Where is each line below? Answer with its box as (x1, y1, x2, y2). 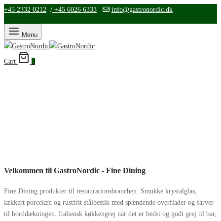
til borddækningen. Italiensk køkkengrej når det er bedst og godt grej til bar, (4, 210, 217, 218)
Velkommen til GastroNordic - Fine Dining (4, 166, 146, 176)
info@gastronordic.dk (111, 6, 173, 13)
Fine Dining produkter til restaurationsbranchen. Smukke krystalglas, (4, 187, 197, 195)
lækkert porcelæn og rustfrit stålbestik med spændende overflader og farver (4, 198, 214, 206)
